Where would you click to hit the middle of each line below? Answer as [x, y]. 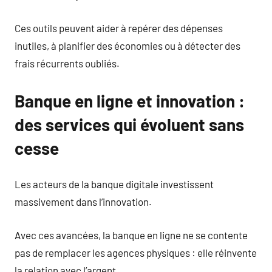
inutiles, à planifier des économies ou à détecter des [127, 45]
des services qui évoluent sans [129, 124]
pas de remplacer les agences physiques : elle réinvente [136, 252]
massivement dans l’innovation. [83, 202]
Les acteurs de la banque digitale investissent [114, 184]
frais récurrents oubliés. [67, 63]
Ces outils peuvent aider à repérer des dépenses [119, 28]
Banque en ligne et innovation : [130, 100]
